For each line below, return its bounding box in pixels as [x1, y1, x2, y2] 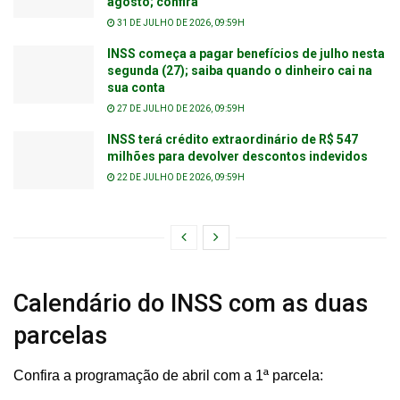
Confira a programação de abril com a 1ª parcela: [13, 367, 323, 383]
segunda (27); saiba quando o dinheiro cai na [107, 63, 372, 79]
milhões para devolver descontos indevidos [107, 149, 368, 164]
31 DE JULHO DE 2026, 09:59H [115, 18, 245, 29]
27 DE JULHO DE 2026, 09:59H [115, 104, 245, 114]
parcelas [13, 321, 107, 351]
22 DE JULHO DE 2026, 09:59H [115, 172, 245, 183]
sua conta [107, 80, 165, 96]
